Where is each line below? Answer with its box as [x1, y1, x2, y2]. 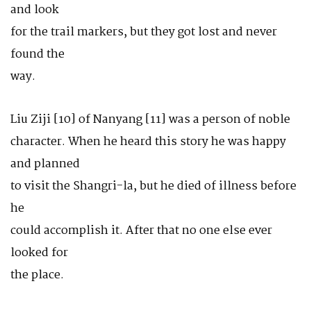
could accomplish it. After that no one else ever [10, 221, 272, 240]
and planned [10, 155, 80, 174]
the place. [10, 266, 64, 285]
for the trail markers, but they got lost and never [10, 23, 277, 42]
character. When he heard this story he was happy [10, 133, 286, 151]
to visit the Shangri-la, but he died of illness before [10, 177, 296, 196]
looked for [10, 244, 68, 262]
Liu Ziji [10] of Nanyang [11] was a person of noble [10, 110, 290, 129]
